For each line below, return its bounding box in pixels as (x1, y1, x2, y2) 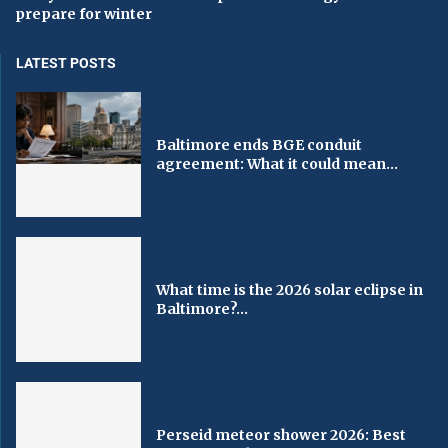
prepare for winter (15, 5, 152, 24)
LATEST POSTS (16, 55, 116, 72)
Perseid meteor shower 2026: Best (156, 425, 407, 444)
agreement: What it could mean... (156, 154, 399, 173)
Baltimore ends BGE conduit (156, 135, 363, 154)
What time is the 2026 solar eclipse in (156, 280, 424, 299)
